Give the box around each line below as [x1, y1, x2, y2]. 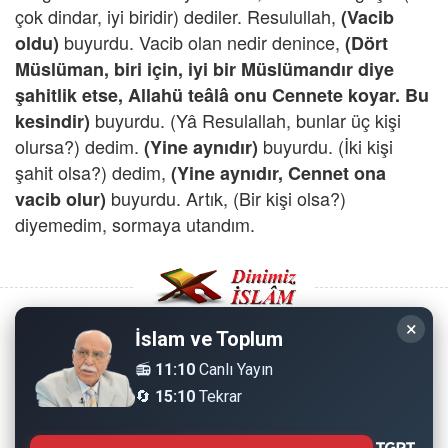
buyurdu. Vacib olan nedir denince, [64, 29, 340, 55]
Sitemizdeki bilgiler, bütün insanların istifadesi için [48, 403, 400, 426]
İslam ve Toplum [135, 327, 283, 351]
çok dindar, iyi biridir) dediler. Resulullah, [15, 3, 341, 29]
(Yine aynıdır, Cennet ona [171, 160, 386, 186]
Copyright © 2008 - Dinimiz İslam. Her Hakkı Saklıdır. [37, 359, 411, 382]
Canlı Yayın [195, 360, 273, 379]
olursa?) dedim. [15, 133, 144, 159]
